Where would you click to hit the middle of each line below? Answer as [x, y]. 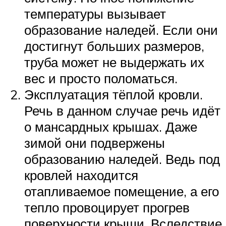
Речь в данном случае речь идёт [122, 111]
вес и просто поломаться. [101, 78]
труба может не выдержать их [114, 62]
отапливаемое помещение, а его [122, 191]
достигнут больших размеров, [114, 46]
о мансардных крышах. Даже [111, 127]
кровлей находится [81, 175]
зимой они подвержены [95, 143]
